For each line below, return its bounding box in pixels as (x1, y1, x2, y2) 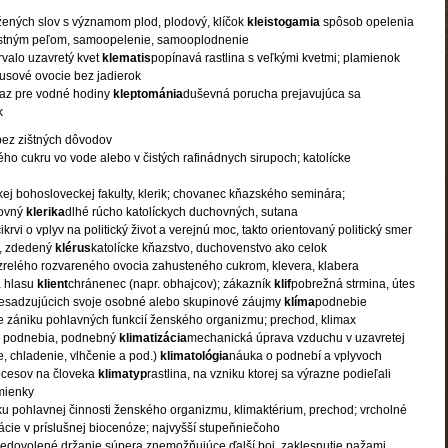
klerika (26, 205, 65, 219)
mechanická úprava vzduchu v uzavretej (187, 331, 405, 345)
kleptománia (113, 87, 183, 101)
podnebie (315, 295, 367, 309)
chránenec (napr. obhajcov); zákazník (68, 277, 274, 291)
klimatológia (160, 349, 229, 363)
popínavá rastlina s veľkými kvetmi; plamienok (151, 51, 400, 65)
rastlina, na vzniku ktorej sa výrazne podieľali (147, 367, 391, 381)
